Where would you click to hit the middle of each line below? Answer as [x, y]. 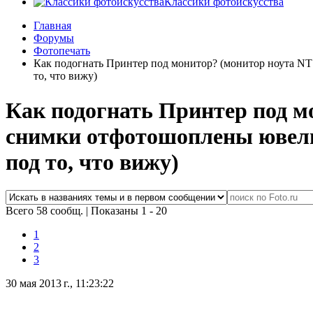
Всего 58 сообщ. [46, 211]
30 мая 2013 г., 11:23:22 [60, 284]
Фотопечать [62, 51]
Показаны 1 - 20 [129, 211]
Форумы [54, 38]
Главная [52, 26]
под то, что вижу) [92, 162]
